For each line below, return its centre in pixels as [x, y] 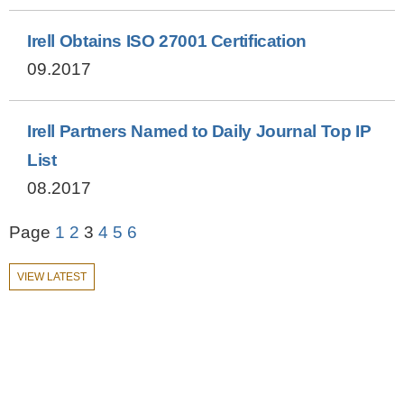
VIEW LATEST [52, 277]
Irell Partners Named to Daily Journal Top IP [199, 131]
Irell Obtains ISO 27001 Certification [167, 41]
